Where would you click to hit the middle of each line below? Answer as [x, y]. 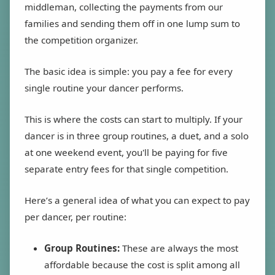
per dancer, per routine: [76, 217]
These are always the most [179, 248]
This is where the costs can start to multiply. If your [134, 119]
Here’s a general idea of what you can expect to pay [137, 200]
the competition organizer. [81, 40]
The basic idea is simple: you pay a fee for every [129, 72]
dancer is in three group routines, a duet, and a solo [137, 136]
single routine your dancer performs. [104, 88]
